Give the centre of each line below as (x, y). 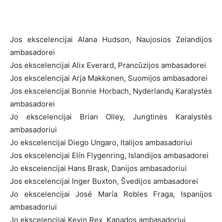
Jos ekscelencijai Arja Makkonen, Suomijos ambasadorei (109, 78)
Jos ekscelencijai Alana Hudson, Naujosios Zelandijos (111, 39)
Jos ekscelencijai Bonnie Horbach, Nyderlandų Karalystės (111, 91)
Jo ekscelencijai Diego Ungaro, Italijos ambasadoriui (101, 142)
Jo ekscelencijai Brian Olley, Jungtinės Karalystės (111, 116)
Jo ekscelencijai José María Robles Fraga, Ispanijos (111, 194)
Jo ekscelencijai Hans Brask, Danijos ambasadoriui (98, 168)
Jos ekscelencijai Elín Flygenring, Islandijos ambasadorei (109, 155)
